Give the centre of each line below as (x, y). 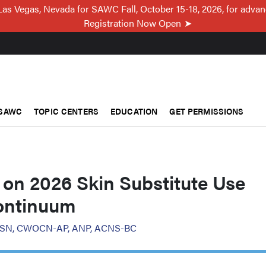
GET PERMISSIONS (207, 111)
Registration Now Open (132, 23)
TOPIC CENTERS (66, 111)
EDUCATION (134, 111)
